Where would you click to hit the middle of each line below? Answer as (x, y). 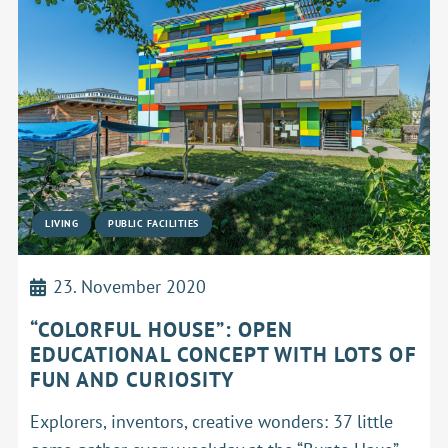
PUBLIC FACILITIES (153, 224)
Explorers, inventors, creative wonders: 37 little (211, 422)
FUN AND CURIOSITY (132, 380)
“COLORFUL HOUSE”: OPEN (162, 330)
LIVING (62, 224)
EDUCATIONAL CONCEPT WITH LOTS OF (223, 355)
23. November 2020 (130, 287)
